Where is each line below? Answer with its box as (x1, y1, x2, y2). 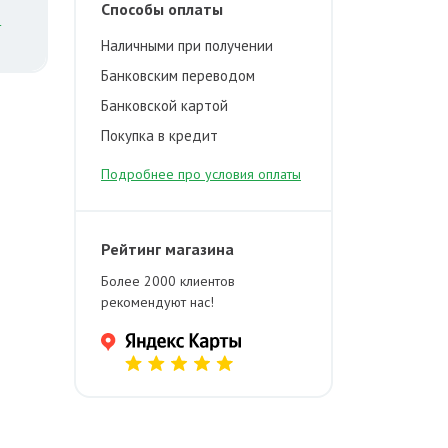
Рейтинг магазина (101, 239, 234, 259)
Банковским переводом (101, 66, 255, 85)
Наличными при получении (101, 36, 273, 55)
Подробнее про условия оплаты (101, 165, 301, 183)
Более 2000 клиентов (101, 272, 235, 290)
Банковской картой (101, 96, 228, 115)
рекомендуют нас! (101, 293, 214, 311)
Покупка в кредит (101, 126, 218, 145)
